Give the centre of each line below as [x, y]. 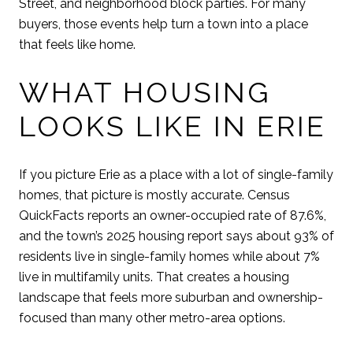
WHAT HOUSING [145, 93]
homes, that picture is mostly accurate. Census [154, 195]
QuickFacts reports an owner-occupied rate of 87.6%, [173, 216]
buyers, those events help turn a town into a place [163, 24]
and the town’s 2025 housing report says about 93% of [176, 236]
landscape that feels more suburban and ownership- [171, 298]
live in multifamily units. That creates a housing [154, 277]
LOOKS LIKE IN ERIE [173, 126]
